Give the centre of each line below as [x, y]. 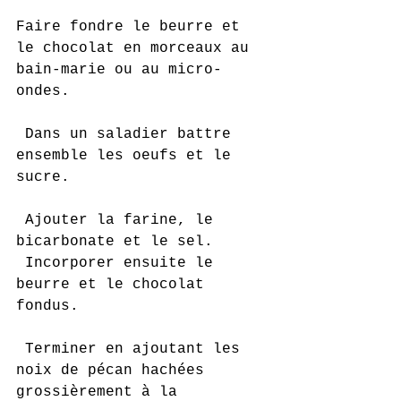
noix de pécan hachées [115, 370]
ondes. [43, 91]
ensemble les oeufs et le [128, 155]
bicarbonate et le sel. [115, 241]
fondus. [47, 306]
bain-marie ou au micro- [119, 69]
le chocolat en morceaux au [137, 48]
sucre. [43, 177]
